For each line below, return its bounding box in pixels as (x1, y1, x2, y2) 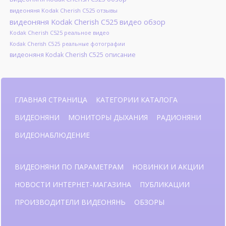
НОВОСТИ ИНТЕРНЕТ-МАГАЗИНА (15, 180, 131, 190)
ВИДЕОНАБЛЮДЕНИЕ (15, 130, 90, 140)
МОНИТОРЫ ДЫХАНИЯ (68, 112, 148, 123)
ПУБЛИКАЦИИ (140, 180, 190, 190)
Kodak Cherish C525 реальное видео (9, 29, 109, 37)
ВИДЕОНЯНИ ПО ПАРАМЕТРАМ (15, 162, 124, 172)
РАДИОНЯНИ (156, 112, 201, 123)
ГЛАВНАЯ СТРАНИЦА (15, 95, 87, 105)
